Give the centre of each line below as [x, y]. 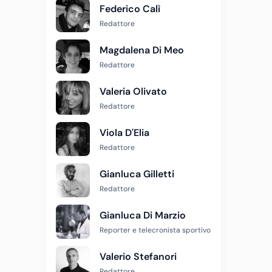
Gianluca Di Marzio [143, 215]
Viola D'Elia [124, 133]
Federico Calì [130, 9]
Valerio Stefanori [138, 257]
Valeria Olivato [133, 91]
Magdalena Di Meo [142, 50]
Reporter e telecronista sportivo [155, 230]
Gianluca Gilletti [137, 174]
